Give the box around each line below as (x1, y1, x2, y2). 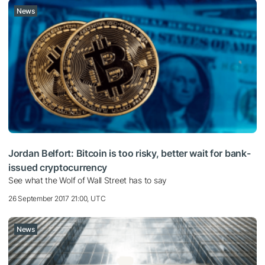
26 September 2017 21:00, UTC (8, 193, 106, 203)
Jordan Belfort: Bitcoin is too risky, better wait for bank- (8, 147, 251, 159)
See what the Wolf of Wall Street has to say (8, 174, 167, 185)
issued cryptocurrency (8, 161, 108, 173)
